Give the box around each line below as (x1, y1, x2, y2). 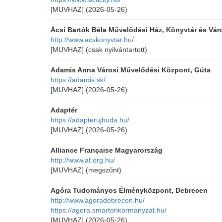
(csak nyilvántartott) (86, 46, 147, 54)
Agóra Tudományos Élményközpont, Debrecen (51, 186, 208, 194)
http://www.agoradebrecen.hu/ (51, 196, 145, 204)
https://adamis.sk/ (51, 76, 106, 84)
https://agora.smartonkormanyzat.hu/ (51, 206, 166, 214)
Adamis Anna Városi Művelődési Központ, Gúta (51, 66, 211, 74)
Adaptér (51, 106, 77, 114)
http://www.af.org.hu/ (51, 156, 115, 164)
